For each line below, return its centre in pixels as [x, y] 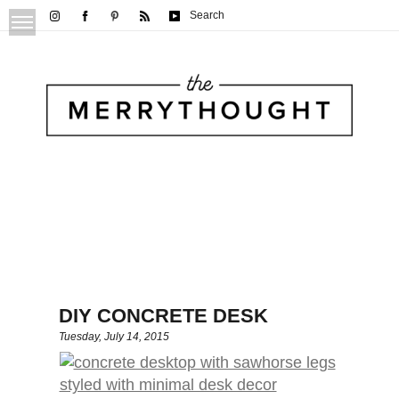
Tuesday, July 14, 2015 [114, 337]
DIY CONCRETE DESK [164, 316]
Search [207, 15]
